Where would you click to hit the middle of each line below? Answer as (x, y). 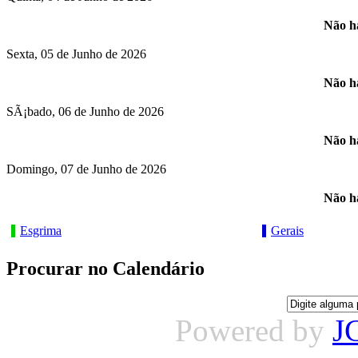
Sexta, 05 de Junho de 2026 (76, 54)
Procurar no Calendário (105, 268)
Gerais (287, 231)
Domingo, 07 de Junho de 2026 (86, 169)
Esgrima (41, 231)
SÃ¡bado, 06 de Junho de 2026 (85, 112)
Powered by (254, 331)
